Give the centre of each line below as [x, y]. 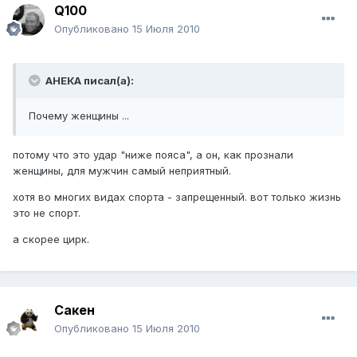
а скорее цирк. [51, 239]
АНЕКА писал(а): [88, 81]
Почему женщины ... [79, 116]
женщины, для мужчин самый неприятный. [122, 171]
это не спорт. [47, 213]
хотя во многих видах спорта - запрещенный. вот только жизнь [177, 197]
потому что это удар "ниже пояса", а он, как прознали [153, 155]
